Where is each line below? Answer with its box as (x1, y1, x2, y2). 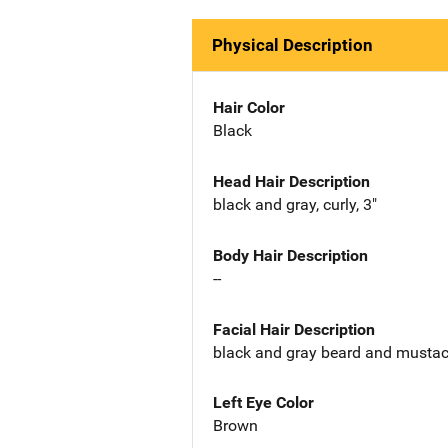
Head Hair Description (213, 171, 370, 191)
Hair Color (213, 98, 285, 118)
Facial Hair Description (213, 319, 375, 339)
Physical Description (212, 35, 373, 56)
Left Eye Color (213, 393, 314, 413)
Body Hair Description (213, 245, 368, 265)
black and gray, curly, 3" (213, 194, 377, 214)
